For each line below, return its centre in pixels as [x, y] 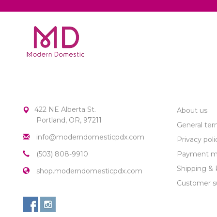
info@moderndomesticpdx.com [90, 137]
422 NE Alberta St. [65, 110]
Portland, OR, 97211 [69, 120]
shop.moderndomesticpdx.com [89, 171]
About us [192, 111]
